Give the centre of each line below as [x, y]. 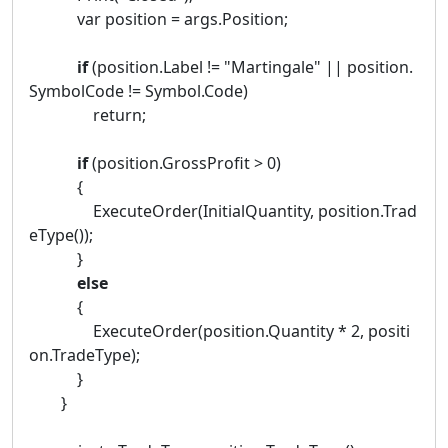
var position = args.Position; [158, 18]
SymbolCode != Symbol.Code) [138, 90]
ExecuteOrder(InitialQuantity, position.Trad [223, 210]
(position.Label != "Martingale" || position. [250, 66]
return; [87, 114]
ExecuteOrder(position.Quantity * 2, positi [219, 330]
